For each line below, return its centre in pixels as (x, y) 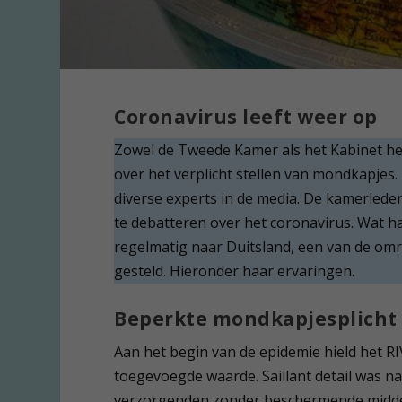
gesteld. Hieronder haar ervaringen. (235, 271)
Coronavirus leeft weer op (246, 116)
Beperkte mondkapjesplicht (256, 318)
